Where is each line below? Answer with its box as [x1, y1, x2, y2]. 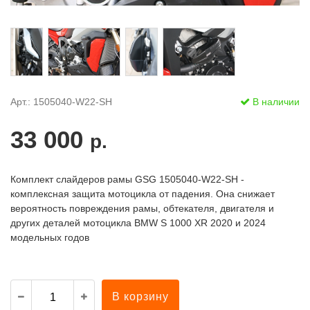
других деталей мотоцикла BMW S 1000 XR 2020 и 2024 [10, 217, 266, 228]
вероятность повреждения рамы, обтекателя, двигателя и [10, 203, 274, 214]
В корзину [112, 291, 169, 302]
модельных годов [10, 232, 89, 243]
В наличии [250, 96, 300, 107]
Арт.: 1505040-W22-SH [10, 96, 112, 107]
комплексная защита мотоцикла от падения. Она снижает [10, 188, 275, 199]
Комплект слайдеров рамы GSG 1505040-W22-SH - [10, 174, 244, 185]
